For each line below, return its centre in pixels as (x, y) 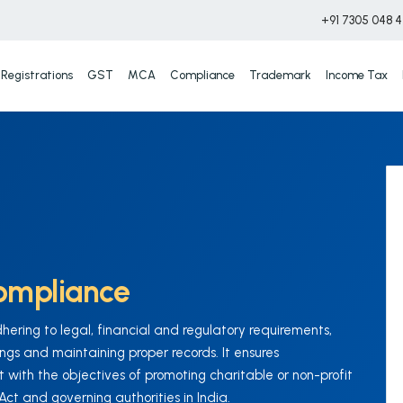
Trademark (280, 75)
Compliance (202, 75)
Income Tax (356, 75)
